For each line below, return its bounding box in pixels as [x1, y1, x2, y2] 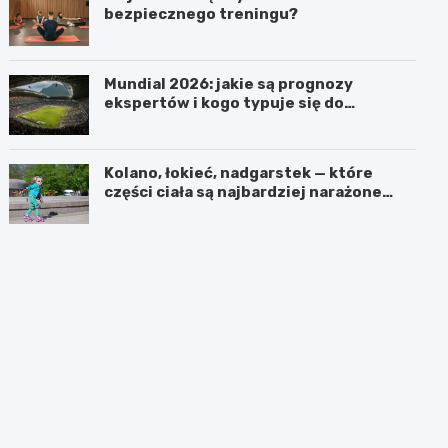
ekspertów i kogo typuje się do [104, 93, 345, 112]
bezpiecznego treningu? [104, 4, 299, 23]
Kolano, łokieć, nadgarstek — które [104, 163, 374, 182]
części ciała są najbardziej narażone [104, 182, 383, 201]
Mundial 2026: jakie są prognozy [104, 74, 354, 93]
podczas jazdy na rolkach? [104, 201, 309, 220]
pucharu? [104, 112, 179, 131]
